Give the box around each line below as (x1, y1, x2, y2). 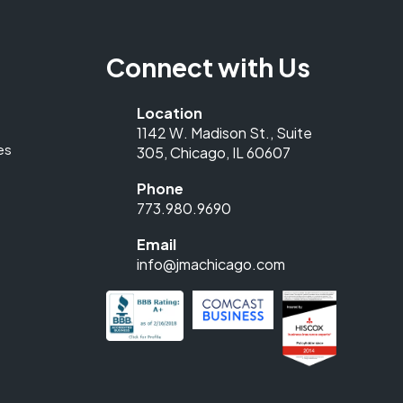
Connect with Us (106, 51, 310, 83)
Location (137, 103, 202, 122)
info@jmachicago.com (137, 255, 285, 273)
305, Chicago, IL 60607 (137, 143, 291, 162)
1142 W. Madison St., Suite (137, 123, 312, 142)
